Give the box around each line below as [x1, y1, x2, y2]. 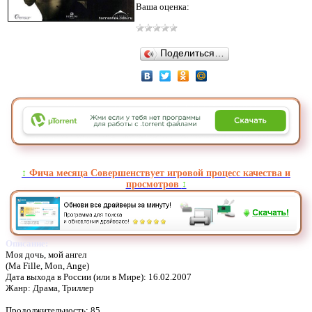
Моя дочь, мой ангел [6, 249, 86, 260]
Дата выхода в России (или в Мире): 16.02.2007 [6, 271, 192, 282]
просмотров [125, 178, 182, 189]
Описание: [6, 237, 48, 249]
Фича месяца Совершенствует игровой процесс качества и [26, 167, 290, 178]
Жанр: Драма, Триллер [6, 282, 94, 293]
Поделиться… [160, 47, 224, 58]
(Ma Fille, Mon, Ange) [6, 260, 89, 271]
